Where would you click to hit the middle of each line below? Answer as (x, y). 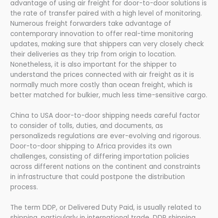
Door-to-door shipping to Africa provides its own (91, 146)
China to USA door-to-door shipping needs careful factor (105, 115)
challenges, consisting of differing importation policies (100, 156)
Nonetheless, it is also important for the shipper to (94, 64)
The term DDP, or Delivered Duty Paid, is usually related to (106, 207)
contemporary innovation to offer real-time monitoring (102, 34)
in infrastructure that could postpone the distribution (98, 177)
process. (24, 187)
